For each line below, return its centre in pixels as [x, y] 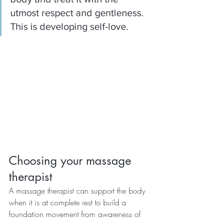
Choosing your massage [72, 160]
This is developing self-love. [69, 27]
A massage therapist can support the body [78, 190]
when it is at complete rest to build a [69, 202]
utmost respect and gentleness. [79, 13]
